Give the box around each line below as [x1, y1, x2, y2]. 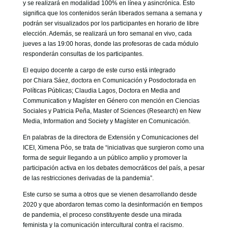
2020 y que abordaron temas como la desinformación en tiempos [22, 201, 203, 208]
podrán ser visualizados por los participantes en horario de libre [22, 20, 199, 27]
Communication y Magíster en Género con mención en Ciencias [22, 97, 199, 104]
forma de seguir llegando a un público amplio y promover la [22, 154, 187, 161]
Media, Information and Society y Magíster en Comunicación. [22, 118, 190, 125]
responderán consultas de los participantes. [22, 50, 144, 58]
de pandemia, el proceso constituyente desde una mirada [22, 211, 182, 218]
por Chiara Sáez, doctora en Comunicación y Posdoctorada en [22, 77, 196, 84]
